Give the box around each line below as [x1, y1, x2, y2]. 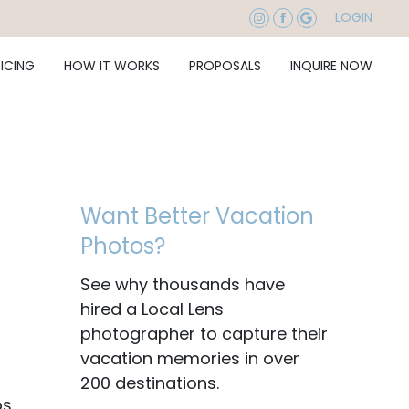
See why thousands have [80, 273, 285, 296]
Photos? [80, 231, 165, 261]
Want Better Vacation [80, 201, 314, 231]
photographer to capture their [80, 322, 328, 345]
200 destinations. [80, 372, 219, 394]
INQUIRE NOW [290, 56, 372, 75]
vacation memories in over [80, 347, 299, 370]
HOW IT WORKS [64, 56, 160, 75]
